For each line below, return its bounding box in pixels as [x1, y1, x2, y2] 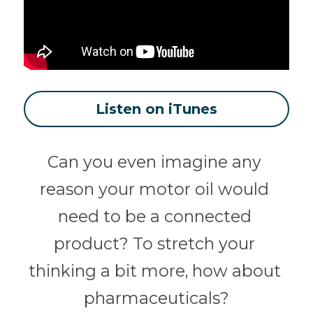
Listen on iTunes [96, 100, 217, 117]
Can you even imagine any [48, 151, 261, 172]
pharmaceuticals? [84, 287, 229, 308]
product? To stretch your [54, 233, 255, 254]
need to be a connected [57, 205, 252, 226]
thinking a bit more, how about [28, 260, 281, 281]
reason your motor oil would [40, 178, 269, 199]
